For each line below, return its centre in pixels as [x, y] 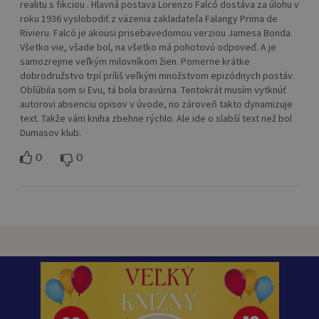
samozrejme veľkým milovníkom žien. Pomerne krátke [135, 61]
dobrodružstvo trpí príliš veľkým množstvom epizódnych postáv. [157, 75]
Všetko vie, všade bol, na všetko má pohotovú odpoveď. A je [148, 47]
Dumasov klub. [51, 132]
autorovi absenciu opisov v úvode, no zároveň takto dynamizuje [156, 104]
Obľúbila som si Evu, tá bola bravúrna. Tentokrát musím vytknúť [153, 89]
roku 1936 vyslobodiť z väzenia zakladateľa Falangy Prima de [149, 18]
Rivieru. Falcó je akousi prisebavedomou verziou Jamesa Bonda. [156, 32]
